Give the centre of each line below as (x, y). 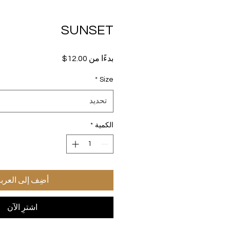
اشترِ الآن (22, 208)
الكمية (104, 126)
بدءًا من (100, 59)
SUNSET (87, 31)
